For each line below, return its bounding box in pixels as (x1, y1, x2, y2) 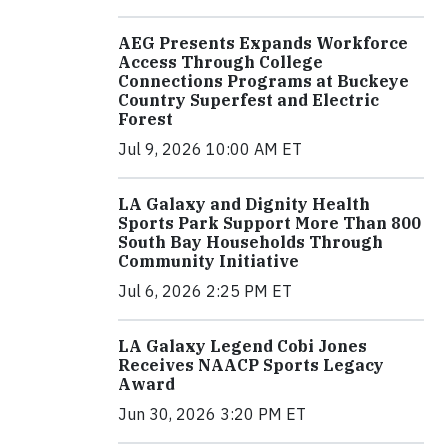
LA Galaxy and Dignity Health (118, 193, 370, 214)
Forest (118, 108, 173, 129)
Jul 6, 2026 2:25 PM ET (118, 280, 292, 301)
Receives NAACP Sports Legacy (118, 354, 384, 375)
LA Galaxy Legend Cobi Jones (118, 335, 367, 356)
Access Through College (118, 51, 323, 72)
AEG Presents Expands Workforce (118, 32, 408, 53)
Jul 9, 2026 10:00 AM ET (118, 138, 302, 159)
